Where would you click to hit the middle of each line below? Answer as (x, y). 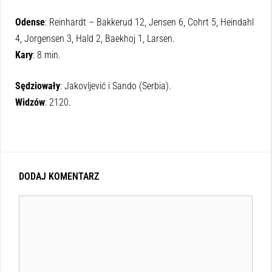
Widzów (30, 102)
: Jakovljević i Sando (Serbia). (116, 86)
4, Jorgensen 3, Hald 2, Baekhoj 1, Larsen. (95, 38)
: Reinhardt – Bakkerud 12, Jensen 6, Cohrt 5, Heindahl (149, 22)
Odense (30, 22)
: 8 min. (47, 55)
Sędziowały (38, 86)
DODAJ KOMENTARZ (59, 176)
